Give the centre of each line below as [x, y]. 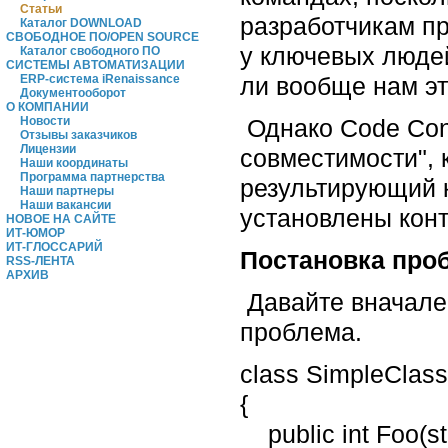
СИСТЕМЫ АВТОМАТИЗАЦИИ [95, 65]
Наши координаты [74, 163]
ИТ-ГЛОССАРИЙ [54, 247]
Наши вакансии [65, 205]
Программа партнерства [92, 177]
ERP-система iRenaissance [100, 79]
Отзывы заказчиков [78, 135]
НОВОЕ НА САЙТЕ [61, 219]
